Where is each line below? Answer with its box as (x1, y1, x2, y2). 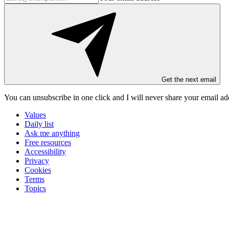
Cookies (25, 166, 51, 175)
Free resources (25, 138, 71, 147)
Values (25, 110, 46, 120)
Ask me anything (25, 129, 80, 138)
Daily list (25, 120, 54, 129)
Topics (25, 184, 46, 193)
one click (81, 93, 110, 102)
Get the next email (162, 76, 216, 84)
